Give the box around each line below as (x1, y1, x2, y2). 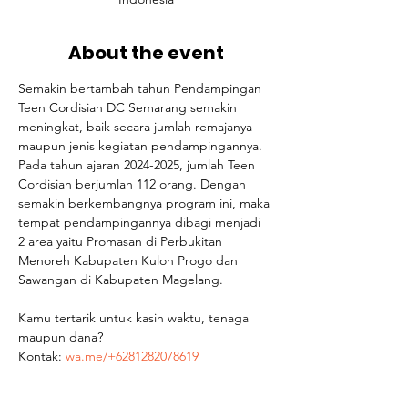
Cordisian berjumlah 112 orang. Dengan (18, 176, 250, 192)
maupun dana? (18, 329, 107, 345)
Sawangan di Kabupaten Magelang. (18, 271, 223, 288)
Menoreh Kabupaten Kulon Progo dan (18, 252, 241, 269)
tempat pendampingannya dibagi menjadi (18, 214, 264, 230)
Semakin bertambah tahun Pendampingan (18, 80, 265, 97)
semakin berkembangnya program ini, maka (18, 195, 273, 211)
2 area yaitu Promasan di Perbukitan (18, 233, 226, 250)
